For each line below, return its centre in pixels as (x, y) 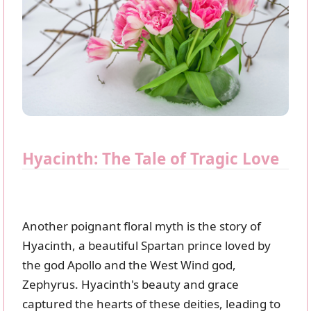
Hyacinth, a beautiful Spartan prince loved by (146, 246)
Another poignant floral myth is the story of (142, 226)
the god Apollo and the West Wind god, (129, 265)
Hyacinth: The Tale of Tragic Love (151, 159)
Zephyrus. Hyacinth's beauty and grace (131, 285)
